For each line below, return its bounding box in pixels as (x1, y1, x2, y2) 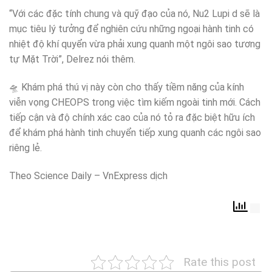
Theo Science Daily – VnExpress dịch (9, 169, 168, 182)
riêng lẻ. (9, 142, 42, 154)
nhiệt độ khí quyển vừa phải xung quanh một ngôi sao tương (9, 38, 260, 50)
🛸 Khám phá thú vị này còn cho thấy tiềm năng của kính (9, 81, 244, 93)
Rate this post (183, 254, 256, 269)
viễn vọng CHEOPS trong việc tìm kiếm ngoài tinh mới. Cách (9, 97, 260, 109)
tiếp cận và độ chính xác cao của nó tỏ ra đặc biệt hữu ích (9, 112, 255, 124)
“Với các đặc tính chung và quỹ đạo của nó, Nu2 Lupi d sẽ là (9, 8, 260, 20)
